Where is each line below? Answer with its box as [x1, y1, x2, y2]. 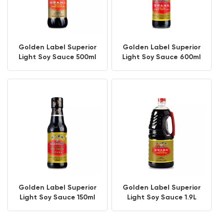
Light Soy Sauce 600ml [122, 52, 201, 61]
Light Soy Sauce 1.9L [127, 193, 197, 201]
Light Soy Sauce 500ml [19, 52, 96, 61]
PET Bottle [39, 62, 76, 71]
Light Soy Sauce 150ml [20, 193, 95, 201]
